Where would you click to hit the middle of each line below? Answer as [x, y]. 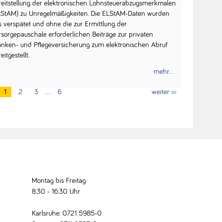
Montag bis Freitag [58, 181]
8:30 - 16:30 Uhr [56, 192]
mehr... [164, 72]
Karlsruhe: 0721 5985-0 [67, 214]
